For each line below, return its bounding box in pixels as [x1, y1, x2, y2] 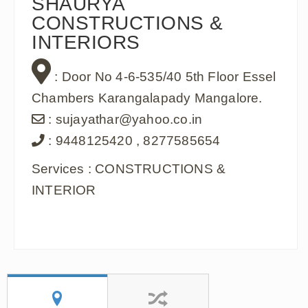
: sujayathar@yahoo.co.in [45, 111, 203, 126]
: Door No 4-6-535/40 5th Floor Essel [51, 69, 276, 84]
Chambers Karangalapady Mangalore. [32, 90, 263, 105]
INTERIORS [32, 31, 140, 53]
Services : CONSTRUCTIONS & [32, 161, 226, 176]
